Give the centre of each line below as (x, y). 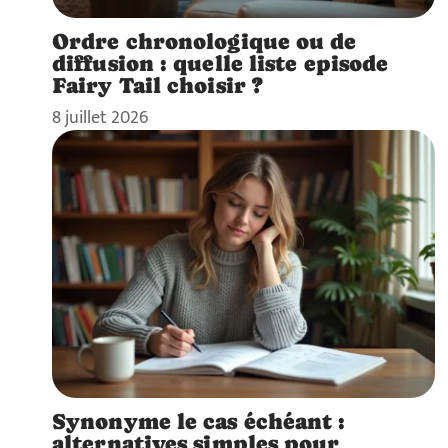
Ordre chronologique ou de (204, 40)
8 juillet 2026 (100, 117)
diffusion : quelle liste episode (220, 62)
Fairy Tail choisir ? (158, 84)
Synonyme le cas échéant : (199, 421)
